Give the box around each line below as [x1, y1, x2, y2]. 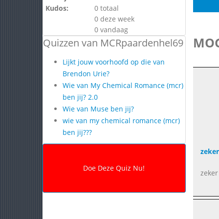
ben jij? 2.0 [63, 92, 98, 102]
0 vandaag [94, 25, 128, 34]
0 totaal [94, 3, 119, 13]
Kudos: [45, 3, 68, 13]
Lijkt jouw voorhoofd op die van [63, 57, 165, 66]
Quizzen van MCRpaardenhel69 [43, 36, 183, 49]
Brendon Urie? [63, 69, 109, 78]
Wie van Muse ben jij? [63, 104, 134, 113]
